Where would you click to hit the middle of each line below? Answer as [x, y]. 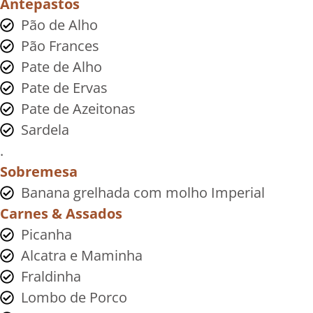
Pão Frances [60, 45]
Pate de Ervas [64, 87]
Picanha [46, 234]
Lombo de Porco [74, 297]
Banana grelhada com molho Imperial [143, 192]
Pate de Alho [61, 66]
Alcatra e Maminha [82, 255]
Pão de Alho [59, 24]
